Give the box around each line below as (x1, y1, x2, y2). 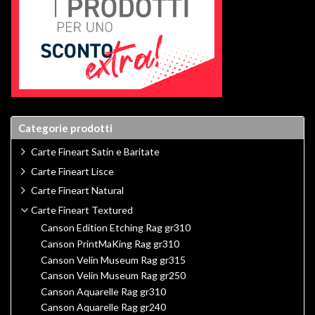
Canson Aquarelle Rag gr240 (41, 300, 166, 313)
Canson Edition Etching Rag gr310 (41, 221, 191, 233)
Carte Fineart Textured (31, 203, 133, 216)
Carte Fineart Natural (31, 184, 124, 197)
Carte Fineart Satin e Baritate (31, 145, 160, 157)
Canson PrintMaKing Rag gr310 (41, 238, 179, 250)
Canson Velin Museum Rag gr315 (41, 253, 186, 266)
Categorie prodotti (18, 121, 112, 134)
